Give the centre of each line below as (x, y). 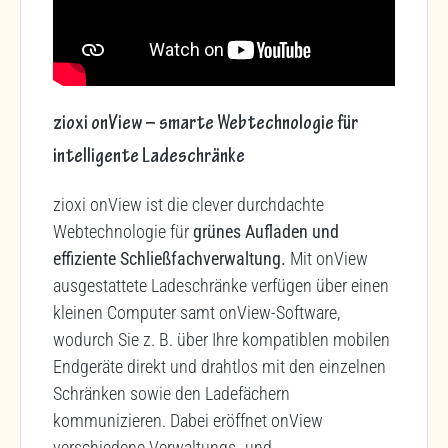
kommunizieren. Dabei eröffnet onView (188, 420)
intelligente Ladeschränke (149, 157)
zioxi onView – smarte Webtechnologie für (205, 124)
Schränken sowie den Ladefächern (171, 393)
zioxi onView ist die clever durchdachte (188, 204)
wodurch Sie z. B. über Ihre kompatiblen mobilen (221, 339)
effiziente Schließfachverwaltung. (171, 258)
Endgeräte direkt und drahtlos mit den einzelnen (219, 366)
